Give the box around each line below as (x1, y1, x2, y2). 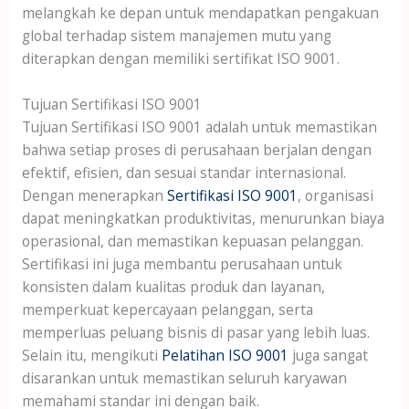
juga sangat (288, 344, 368, 365)
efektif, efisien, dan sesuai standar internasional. (21, 162, 346, 183)
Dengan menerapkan (21, 184, 167, 205)
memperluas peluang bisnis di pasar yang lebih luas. (21, 321, 370, 342)
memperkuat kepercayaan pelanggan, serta (21, 299, 313, 320)
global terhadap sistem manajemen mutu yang (21, 25, 331, 46)
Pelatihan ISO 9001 (161, 344, 288, 365)
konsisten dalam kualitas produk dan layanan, (21, 276, 325, 297)
